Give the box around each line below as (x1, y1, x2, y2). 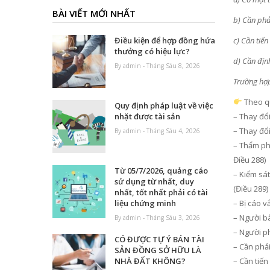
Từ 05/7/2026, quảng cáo (115, 165, 209, 177)
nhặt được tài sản (115, 111, 181, 122)
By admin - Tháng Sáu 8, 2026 (115, 61, 201, 71)
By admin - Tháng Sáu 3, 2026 (115, 213, 201, 222)
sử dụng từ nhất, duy (115, 176, 195, 187)
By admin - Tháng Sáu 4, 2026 (115, 127, 201, 136)
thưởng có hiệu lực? (115, 46, 190, 57)
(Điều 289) (233, 183, 268, 195)
